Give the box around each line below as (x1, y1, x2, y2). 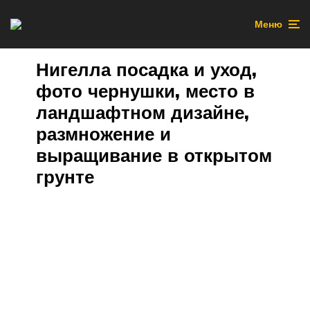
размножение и (36, 122, 171, 145)
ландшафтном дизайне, (36, 101, 249, 124)
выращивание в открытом (36, 144, 272, 167)
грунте (36, 165, 94, 188)
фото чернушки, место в (36, 80, 255, 102)
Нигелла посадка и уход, (36, 58, 257, 81)
